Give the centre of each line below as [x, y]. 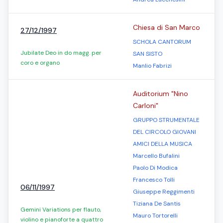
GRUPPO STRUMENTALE [166, 120]
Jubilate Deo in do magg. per [61, 53]
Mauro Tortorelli [155, 216]
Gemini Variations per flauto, [61, 210]
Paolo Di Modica [155, 168]
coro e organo [40, 63]
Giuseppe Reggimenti [164, 192]
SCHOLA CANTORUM [162, 42]
